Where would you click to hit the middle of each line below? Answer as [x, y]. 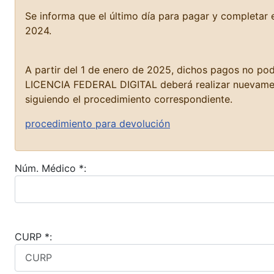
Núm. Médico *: [50, 168]
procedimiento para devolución [98, 123]
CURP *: [33, 236]
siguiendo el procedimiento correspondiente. [129, 99]
